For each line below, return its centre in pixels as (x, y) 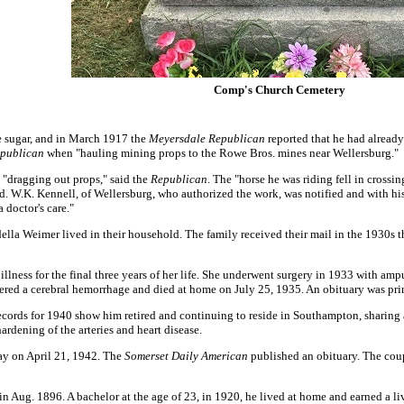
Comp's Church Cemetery (280, 90)
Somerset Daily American (186, 356)
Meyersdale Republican (207, 138)
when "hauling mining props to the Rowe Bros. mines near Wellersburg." (221, 153)
